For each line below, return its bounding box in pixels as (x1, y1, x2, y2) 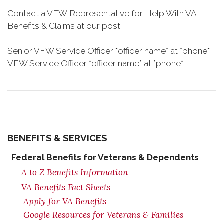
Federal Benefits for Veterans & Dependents (11, 152, 199, 162)
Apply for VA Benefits (23, 196, 106, 207)
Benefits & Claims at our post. (7, 21, 122, 31)
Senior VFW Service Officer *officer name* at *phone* (7, 46, 210, 56)
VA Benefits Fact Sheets (21, 182, 110, 193)
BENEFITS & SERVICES (7, 132, 107, 143)
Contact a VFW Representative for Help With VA (7, 8, 196, 18)
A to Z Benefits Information (21, 167, 128, 178)
